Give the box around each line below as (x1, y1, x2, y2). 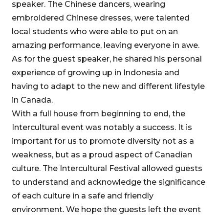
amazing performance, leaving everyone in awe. (12, 41, 199, 50)
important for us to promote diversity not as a (12, 136, 194, 146)
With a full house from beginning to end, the (12, 109, 185, 118)
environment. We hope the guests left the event (12, 205, 201, 214)
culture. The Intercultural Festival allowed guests (12, 164, 202, 173)
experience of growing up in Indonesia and (12, 68, 179, 77)
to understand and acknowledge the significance (12, 177, 205, 187)
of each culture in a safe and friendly (12, 191, 153, 200)
